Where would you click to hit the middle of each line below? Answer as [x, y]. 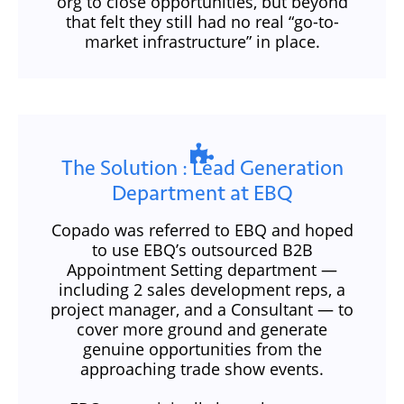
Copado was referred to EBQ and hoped [202, 230]
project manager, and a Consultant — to [202, 310]
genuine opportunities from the [202, 349]
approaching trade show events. [202, 369]
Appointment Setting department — [202, 270]
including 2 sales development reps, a [202, 290]
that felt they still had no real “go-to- [202, 22]
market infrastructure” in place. [202, 42]
